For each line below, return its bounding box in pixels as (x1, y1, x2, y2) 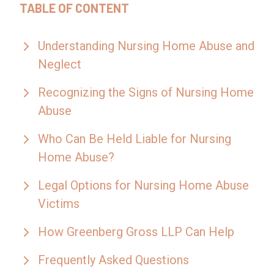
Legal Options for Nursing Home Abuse (38, 178, 249, 193)
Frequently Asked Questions (38, 253, 189, 267)
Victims (38, 196, 80, 211)
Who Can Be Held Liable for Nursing (38, 131, 231, 146)
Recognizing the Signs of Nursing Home (38, 85, 254, 100)
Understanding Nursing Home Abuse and (38, 39, 254, 53)
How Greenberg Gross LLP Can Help (38, 224, 234, 239)
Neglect (38, 57, 81, 72)
